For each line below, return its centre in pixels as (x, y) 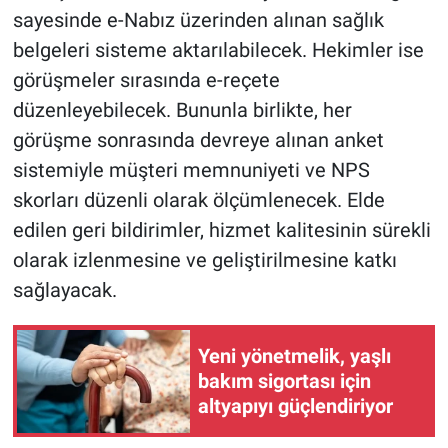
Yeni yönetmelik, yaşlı (294, 355)
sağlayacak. (64, 290)
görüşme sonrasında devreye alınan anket (198, 140)
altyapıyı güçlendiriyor (295, 405)
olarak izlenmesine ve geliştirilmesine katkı (204, 260)
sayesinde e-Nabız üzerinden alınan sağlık (198, 20)
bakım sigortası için (284, 380)
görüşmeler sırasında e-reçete (146, 80)
